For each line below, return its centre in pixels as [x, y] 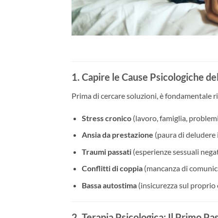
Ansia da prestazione [117, 135]
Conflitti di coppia [112, 168]
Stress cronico [106, 118]
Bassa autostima [109, 185]
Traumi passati [106, 151]
